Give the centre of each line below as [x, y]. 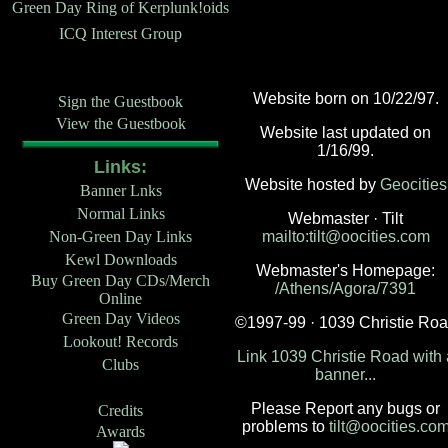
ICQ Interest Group [120, 33]
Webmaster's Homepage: [345, 270]
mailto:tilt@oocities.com [345, 236]
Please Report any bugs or [345, 408]
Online [120, 298]
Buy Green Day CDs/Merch [120, 280]
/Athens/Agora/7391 [345, 288]
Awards [120, 431]
